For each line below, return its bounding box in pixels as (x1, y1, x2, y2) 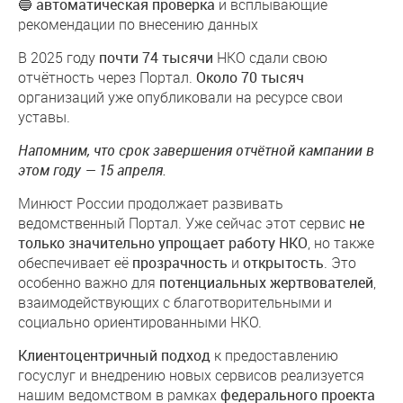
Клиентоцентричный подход (18, 345, 210, 365)
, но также (308, 233, 374, 252)
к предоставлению (210, 345, 338, 364)
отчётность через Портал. (18, 67, 196, 86)
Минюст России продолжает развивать (18, 193, 283, 212)
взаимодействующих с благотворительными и (18, 292, 332, 311)
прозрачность (132, 253, 228, 273)
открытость (243, 253, 324, 273)
